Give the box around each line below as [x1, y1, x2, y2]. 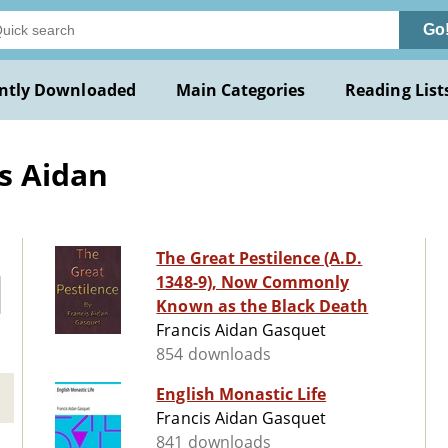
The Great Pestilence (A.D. [156, 247, 363, 270]
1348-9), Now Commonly [156, 271, 350, 294]
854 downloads [156, 343, 271, 366]
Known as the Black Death [156, 295, 369, 318]
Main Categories [175, 79, 306, 101]
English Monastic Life [156, 383, 327, 406]
